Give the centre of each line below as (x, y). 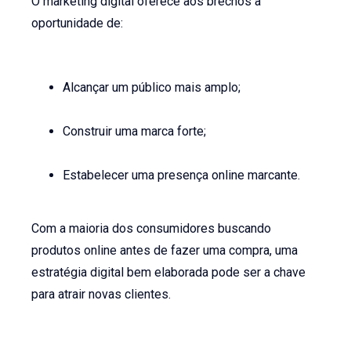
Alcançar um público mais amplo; (152, 88)
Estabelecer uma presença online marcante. (182, 175)
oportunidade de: (78, 23)
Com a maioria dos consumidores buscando (152, 229)
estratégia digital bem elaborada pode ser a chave (169, 273)
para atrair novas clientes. (101, 295)
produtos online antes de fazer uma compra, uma (165, 251)
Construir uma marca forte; (135, 132)
